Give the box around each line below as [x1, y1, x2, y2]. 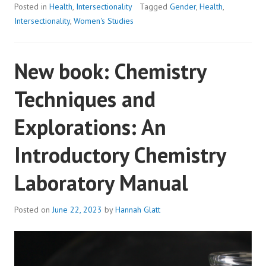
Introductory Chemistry [14, 141, 226, 169]
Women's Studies [74, 15, 134, 27]
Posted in [14, 1, 49, 12]
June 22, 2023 [52, 204, 102, 216]
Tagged [140, 1, 170, 12]
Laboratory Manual [14, 169, 188, 197]
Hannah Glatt [115, 204, 160, 216]
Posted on [14, 204, 52, 216]
